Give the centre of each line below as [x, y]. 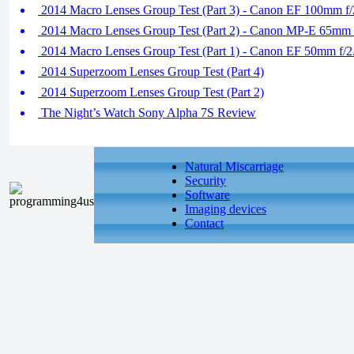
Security [205, 181]
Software [207, 195]
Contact [204, 223]
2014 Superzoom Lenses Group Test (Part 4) [151, 72]
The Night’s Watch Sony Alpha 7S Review [147, 113]
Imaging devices [226, 209]
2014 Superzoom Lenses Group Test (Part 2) [151, 92]
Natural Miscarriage [234, 166]
